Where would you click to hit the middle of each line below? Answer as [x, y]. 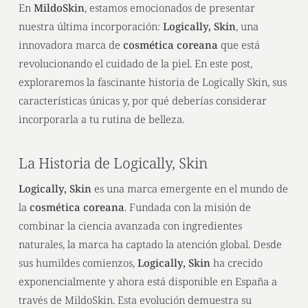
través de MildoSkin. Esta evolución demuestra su [135, 299]
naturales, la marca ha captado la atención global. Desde [150, 244]
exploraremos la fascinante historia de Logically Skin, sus [152, 82]
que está [239, 45]
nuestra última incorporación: [90, 26]
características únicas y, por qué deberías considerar [142, 100]
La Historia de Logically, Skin [113, 163]
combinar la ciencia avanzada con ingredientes [130, 225]
